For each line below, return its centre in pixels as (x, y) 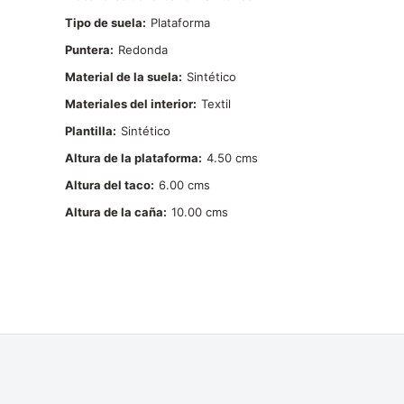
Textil (216, 104)
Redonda (143, 50)
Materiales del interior (129, 104)
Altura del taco (108, 185)
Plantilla (89, 131)
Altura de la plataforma (132, 158)
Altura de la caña (114, 212)
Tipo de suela (104, 23)
